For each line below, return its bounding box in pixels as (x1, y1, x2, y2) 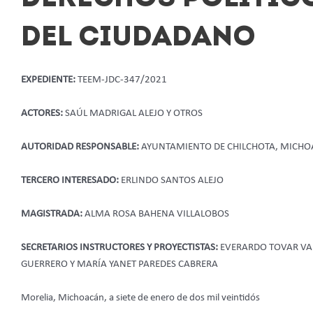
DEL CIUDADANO (21, 24, 256, 52)
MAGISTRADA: (21, 208, 85, 219)
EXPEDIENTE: (21, 74, 78, 85)
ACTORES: (21, 108, 65, 119)
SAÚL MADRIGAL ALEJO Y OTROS (65, 108, 203, 119)
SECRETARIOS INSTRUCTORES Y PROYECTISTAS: (21, 242, 220, 253)
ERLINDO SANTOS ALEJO (121, 175, 224, 186)
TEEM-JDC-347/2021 (78, 74, 167, 85)
